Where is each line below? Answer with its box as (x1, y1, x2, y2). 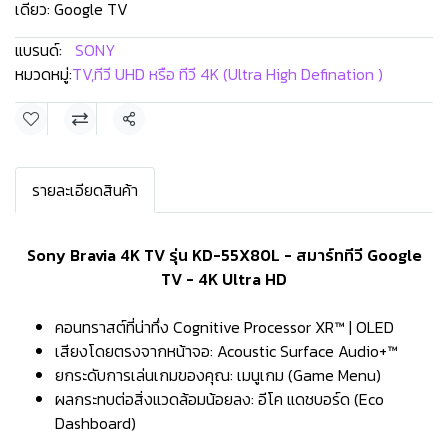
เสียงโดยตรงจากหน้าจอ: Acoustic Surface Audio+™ (55, 339, 398, 363)
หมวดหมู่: (15, 62, 72, 86)
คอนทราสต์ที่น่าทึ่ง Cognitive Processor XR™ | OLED (55, 315, 394, 339)
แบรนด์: (15, 38, 62, 62)
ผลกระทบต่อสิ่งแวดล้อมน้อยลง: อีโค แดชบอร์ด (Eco (55, 387, 384, 411)
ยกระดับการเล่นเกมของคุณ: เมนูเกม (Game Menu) (55, 363, 381, 387)
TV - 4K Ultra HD (161, 267, 287, 291)
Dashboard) (55, 411, 136, 435)
